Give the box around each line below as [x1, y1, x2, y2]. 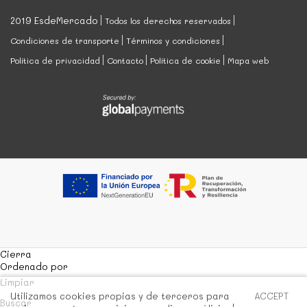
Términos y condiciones [126, 35, 220, 47]
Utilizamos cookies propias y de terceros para [10, 290, 230, 302]
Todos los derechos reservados [105, 15, 231, 27]
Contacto [107, 55, 143, 66]
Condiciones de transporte [10, 35, 119, 47]
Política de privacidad [10, 55, 100, 66]
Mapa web [228, 55, 269, 66]
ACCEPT [254, 290, 288, 302]
